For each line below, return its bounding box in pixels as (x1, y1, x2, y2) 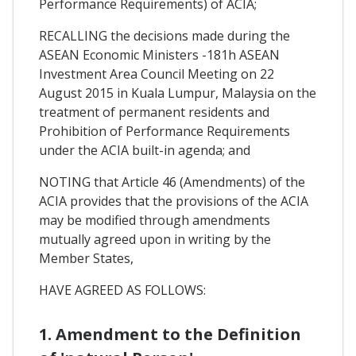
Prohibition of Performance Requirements (39, 122, 290, 140)
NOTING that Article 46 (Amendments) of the (39, 172, 305, 191)
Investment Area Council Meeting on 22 (39, 64, 274, 83)
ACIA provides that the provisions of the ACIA (39, 192, 308, 210)
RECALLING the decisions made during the (39, 26, 290, 44)
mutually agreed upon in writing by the (39, 230, 271, 248)
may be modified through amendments (39, 211, 270, 229)
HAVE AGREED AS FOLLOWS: (39, 281, 206, 299)
